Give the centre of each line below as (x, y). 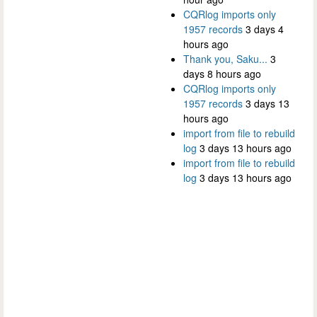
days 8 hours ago (222, 74)
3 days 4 (265, 29)
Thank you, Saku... (225, 59)
